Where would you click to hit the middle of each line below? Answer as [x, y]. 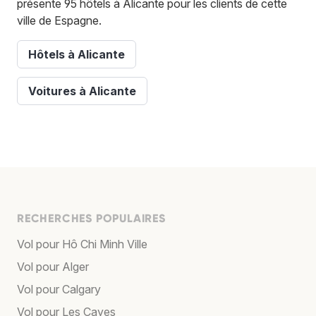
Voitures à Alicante [82, 91]
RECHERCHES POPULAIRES [91, 218]
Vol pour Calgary [59, 289]
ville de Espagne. [59, 20]
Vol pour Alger [53, 266]
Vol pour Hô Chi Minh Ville [82, 244]
